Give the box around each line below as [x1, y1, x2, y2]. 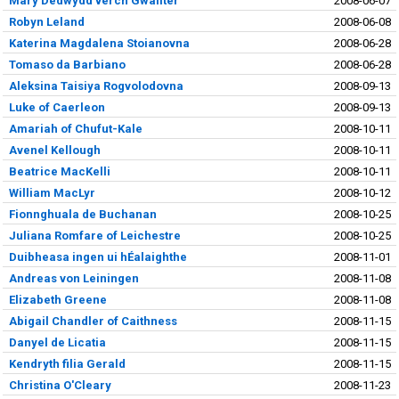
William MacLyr [8, 185, 95, 199]
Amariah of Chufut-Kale [8, 121, 142, 135]
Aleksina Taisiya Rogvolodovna [8, 78, 183, 93]
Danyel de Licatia [8, 335, 106, 349]
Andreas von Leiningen [8, 271, 139, 285]
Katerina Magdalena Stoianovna [8, 36, 190, 50]
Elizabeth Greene [8, 292, 107, 306]
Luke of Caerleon [8, 100, 105, 114]
